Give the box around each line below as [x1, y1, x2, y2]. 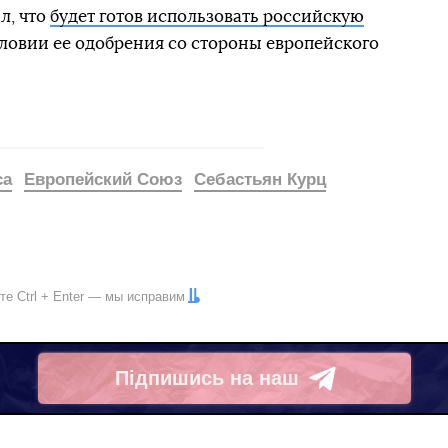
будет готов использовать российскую [49, 7, 364, 25]
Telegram [114, 379, 203, 402]
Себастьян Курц [194, 169, 326, 189]
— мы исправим [84, 288, 185, 304]
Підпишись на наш [114, 367, 299, 390]
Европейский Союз [24, 169, 182, 189]
